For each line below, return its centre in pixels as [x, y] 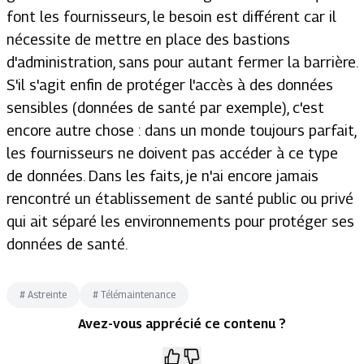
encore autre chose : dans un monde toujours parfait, [181, 130]
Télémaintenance [138, 295]
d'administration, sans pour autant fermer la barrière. [182, 62]
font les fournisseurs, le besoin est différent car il [171, 17]
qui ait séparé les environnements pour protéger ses [180, 221]
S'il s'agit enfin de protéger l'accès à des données [170, 85]
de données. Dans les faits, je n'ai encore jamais [162, 176]
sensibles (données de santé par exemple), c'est [165, 108]
